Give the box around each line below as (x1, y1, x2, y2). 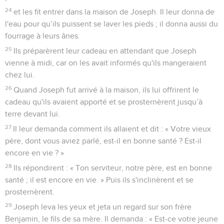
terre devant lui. (5, 109, 60, 118)
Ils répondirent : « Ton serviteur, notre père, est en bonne (13, 163, 212, 172)
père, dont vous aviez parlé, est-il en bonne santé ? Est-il (5, 136, 201, 145)
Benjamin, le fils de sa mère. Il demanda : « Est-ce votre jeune (5, 214, 218, 223)
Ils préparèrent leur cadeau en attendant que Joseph (13, 46, 197, 55)
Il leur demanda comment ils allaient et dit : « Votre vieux (13, 124, 211, 133)
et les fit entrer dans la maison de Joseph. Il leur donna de (13, 7, 215, 16)
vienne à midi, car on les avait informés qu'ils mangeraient (5, 58, 206, 67)
